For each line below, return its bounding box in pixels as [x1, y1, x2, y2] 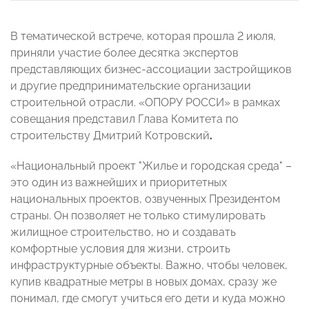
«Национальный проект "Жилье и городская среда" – [10, 159, 292, 173]
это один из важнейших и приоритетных [10, 176, 227, 190]
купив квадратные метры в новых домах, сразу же [10, 275, 277, 289]
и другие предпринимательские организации [10, 79, 251, 93]
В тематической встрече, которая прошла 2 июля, [10, 30, 276, 43]
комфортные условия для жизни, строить [10, 242, 230, 256]
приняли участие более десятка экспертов [10, 46, 239, 60]
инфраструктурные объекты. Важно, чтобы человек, [10, 259, 288, 272]
